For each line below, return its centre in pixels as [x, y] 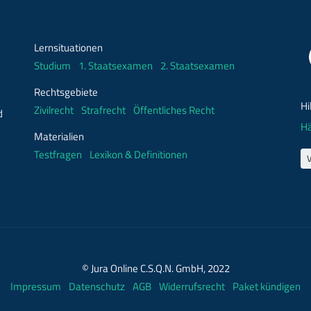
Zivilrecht [54, 110]
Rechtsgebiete [66, 92]
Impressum [37, 286]
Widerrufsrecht [193, 286]
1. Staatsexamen [116, 65]
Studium [52, 65]
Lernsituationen [68, 47]
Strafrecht [103, 110]
